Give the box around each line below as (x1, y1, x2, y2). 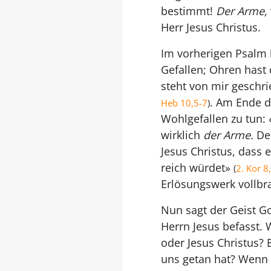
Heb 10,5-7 (160, 97, 207, 109)
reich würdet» (160, 160, 233, 175)
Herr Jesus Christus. (160, 20, 261, 34)
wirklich (160, 128, 203, 142)
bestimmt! (160, 4, 216, 18)
